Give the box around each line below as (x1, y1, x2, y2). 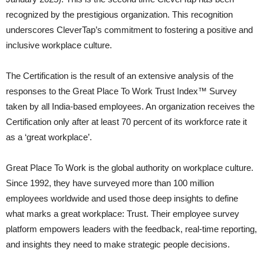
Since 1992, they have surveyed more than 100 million (6, 178, 214, 189)
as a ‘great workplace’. (6, 132, 92, 143)
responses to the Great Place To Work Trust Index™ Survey (6, 86, 237, 97)
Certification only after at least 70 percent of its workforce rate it (6, 117, 247, 127)
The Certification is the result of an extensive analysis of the (6, 71, 233, 81)
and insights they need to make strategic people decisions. (6, 239, 230, 250)
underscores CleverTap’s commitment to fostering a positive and (6, 25, 253, 35)
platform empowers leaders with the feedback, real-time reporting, (6, 224, 257, 235)
